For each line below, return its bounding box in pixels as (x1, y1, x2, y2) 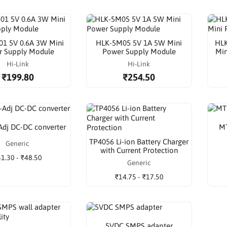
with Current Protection (100, 146, 178, 155)
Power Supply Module (102, 47, 176, 56)
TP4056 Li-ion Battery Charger (89, 137, 189, 146)
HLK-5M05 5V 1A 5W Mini (96, 39, 182, 48)
